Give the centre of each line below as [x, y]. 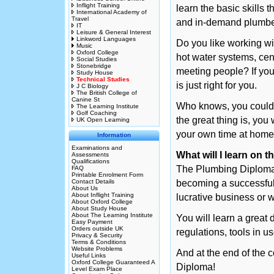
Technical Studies [103, 79]
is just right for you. [217, 85]
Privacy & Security [97, 235]
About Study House [99, 208]
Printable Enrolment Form [107, 175]
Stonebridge [94, 66]
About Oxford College [102, 202]
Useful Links [89, 255]
